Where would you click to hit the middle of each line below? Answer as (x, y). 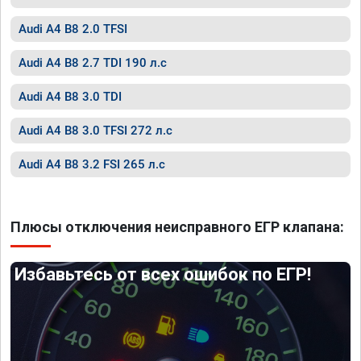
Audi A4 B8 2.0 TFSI (73, 29)
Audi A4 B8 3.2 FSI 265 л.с (92, 164)
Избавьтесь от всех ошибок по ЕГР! (163, 274)
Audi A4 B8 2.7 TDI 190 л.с (93, 63)
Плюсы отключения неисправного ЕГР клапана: (177, 227)
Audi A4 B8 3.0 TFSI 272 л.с (95, 131)
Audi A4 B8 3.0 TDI (70, 97)
